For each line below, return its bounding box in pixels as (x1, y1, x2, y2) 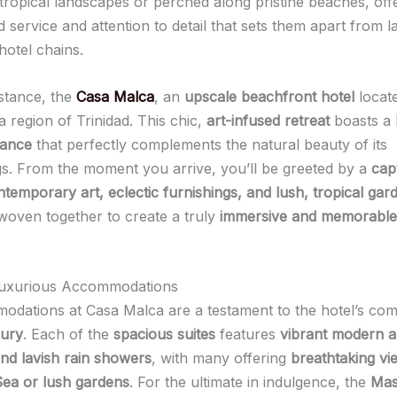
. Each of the (23, 325, 113, 344)
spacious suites (113, 325, 215, 344)
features (215, 325, 280, 344)
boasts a (330, 111, 395, 129)
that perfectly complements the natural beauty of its (32, 135, 387, 153)
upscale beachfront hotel (184, 87, 354, 105)
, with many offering (152, 349, 291, 368)
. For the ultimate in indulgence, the (129, 373, 370, 392)
